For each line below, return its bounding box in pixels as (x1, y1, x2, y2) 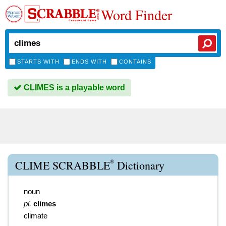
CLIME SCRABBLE (15, 158, 110, 173)
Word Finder (101, 5, 172, 24)
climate (24, 211, 47, 220)
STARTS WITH (17, 59, 60, 65)
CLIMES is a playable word (22, 83, 125, 92)
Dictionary (114, 158, 164, 173)
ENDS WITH (72, 59, 107, 65)
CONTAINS (119, 59, 151, 65)
